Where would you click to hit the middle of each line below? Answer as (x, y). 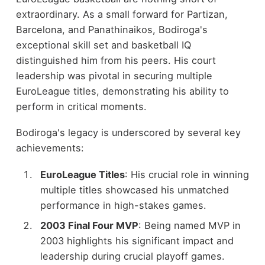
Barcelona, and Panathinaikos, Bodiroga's (112, 29)
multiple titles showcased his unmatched (134, 190)
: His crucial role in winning (187, 174)
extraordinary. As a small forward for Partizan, (122, 14)
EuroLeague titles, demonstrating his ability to (122, 91)
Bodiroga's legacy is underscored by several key (128, 133)
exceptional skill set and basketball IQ (103, 45)
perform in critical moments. (81, 106)
